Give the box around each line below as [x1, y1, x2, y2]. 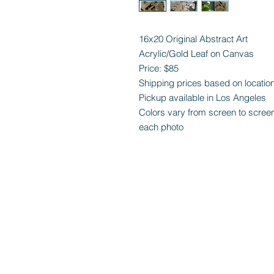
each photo [139, 121, 183, 133]
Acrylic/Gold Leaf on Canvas [139, 48, 254, 59]
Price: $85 [139, 62, 179, 74]
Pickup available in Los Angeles [139, 92, 266, 103]
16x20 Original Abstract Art [139, 33, 248, 45]
